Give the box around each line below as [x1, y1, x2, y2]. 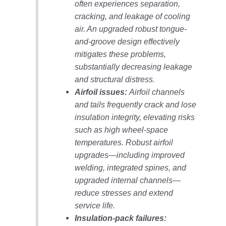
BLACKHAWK [12, 122, 76, 137]
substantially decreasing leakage [74, 63, 192, 72]
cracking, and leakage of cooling [74, 12, 190, 21]
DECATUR [12, 185, 60, 199]
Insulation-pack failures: [74, 214, 166, 223]
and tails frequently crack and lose [74, 100, 196, 109]
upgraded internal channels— [74, 176, 181, 185]
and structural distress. [74, 75, 155, 84]
